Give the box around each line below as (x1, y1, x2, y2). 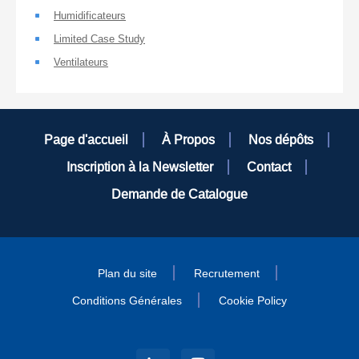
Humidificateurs (54, 9, 126, 22)
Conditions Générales (72, 294, 182, 307)
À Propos (162, 132, 215, 147)
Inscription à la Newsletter (67, 159, 213, 174)
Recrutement (194, 267, 260, 280)
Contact (247, 159, 291, 174)
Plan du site (98, 267, 157, 280)
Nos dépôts (248, 132, 313, 147)
